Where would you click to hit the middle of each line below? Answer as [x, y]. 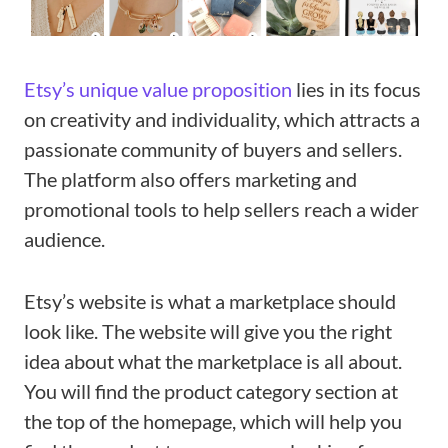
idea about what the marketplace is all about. [213, 361]
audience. [64, 239]
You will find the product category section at [211, 391]
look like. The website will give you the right [208, 331]
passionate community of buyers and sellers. [213, 149]
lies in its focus [356, 89]
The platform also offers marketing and [190, 179]
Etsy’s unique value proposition [158, 89]
